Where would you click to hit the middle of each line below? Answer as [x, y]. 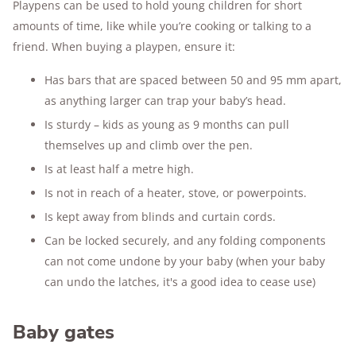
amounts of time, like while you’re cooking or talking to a [162, 26]
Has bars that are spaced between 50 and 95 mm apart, [193, 80]
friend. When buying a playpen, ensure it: [124, 46]
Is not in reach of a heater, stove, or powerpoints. [176, 193]
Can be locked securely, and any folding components [185, 240]
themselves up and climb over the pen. [149, 145]
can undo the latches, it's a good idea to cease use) [180, 282]
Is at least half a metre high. [119, 169]
